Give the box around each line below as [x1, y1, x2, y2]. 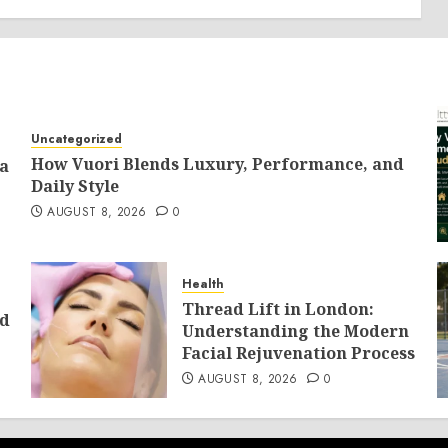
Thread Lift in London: [181, 298, 374, 320]
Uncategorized [30, 130, 122, 148]
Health [181, 275, 224, 293]
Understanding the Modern [181, 320, 409, 342]
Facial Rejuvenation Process [181, 342, 415, 364]
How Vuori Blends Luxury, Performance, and [30, 153, 404, 175]
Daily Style [30, 175, 119, 197]
